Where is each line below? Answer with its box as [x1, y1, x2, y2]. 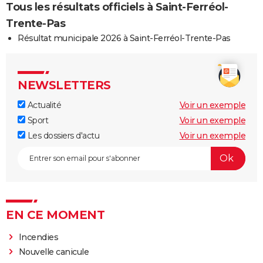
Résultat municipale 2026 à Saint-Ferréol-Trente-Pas [18, 32, 231, 43]
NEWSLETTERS [18, 77, 111, 92]
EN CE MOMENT [6, 207, 104, 222]
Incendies [18, 231, 59, 242]
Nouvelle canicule [18, 246, 89, 257]
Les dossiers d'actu [25, 130, 99, 141]
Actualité [25, 99, 61, 110]
